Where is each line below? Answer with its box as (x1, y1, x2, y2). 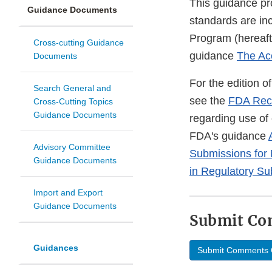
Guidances (33, 243, 78, 253)
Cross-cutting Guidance (33, 38, 124, 48)
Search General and (33, 83, 111, 93)
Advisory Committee (33, 142, 110, 152)
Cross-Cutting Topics (33, 97, 113, 107)
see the (189, 95, 228, 107)
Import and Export (33, 188, 103, 198)
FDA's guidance (189, 130, 268, 143)
